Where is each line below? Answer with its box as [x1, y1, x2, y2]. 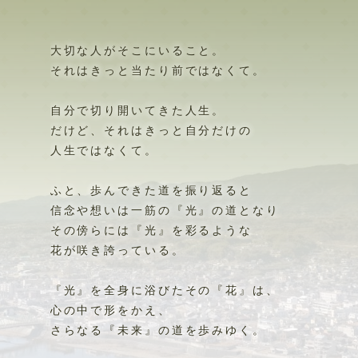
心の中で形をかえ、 [50, 291, 172, 304]
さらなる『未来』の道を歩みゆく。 [50, 311, 266, 324]
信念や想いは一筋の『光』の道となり [50, 191, 280, 205]
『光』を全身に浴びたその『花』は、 [50, 271, 280, 284]
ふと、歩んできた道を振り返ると [50, 171, 253, 185]
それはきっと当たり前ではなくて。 [50, 51, 266, 65]
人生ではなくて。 [50, 131, 158, 145]
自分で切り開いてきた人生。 [50, 91, 226, 105]
